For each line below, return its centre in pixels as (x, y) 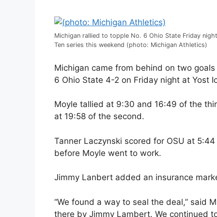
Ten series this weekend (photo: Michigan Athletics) (131, 45)
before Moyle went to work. (108, 153)
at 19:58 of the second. (99, 116)
